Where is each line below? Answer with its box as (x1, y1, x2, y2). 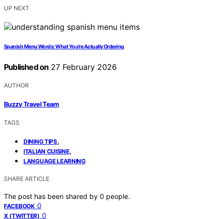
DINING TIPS (23, 137, 57, 145)
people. (106, 192, 130, 200)
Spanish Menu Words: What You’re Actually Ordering (4, 44, 124, 50)
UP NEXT (4, 4, 29, 12)
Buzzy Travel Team (4, 100, 59, 108)
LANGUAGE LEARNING (23, 157, 86, 165)
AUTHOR (4, 82, 29, 89)
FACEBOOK (4, 202, 35, 210)
